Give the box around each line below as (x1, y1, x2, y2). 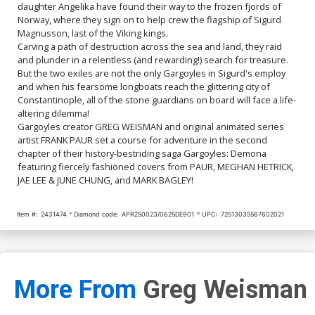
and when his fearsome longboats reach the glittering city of (18, 79, 270, 93)
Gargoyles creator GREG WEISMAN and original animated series (18, 120, 284, 133)
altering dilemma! (18, 106, 89, 120)
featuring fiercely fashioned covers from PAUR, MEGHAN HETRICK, (18, 160, 294, 173)
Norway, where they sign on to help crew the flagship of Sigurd (18, 13, 281, 26)
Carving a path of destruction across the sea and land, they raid (18, 39, 282, 53)
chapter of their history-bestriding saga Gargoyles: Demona (18, 146, 266, 160)
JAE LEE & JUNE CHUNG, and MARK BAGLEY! (18, 173, 193, 186)
